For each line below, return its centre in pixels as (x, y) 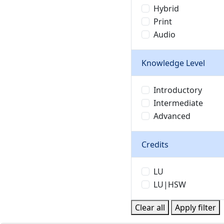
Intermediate (178, 103)
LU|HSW (170, 184)
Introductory (178, 90)
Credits (155, 144)
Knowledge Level (173, 63)
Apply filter (195, 207)
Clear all (150, 207)
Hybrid (166, 8)
